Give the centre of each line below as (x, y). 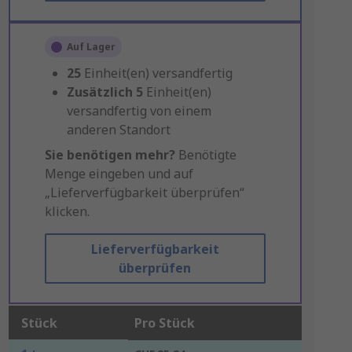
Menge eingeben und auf (119, 174)
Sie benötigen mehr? (110, 155)
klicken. (67, 211)
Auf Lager (91, 47)
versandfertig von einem (139, 111)
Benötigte (205, 155)
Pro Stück (164, 323)
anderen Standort (118, 130)
